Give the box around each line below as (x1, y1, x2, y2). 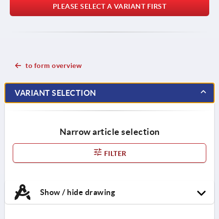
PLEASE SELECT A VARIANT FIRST (52, 2, 167, 10)
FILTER (102, 149, 127, 157)
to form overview (25, 61, 82, 69)
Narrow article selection (59, 126, 160, 137)
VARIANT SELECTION (15, 88, 96, 97)
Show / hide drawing (38, 187, 115, 197)
